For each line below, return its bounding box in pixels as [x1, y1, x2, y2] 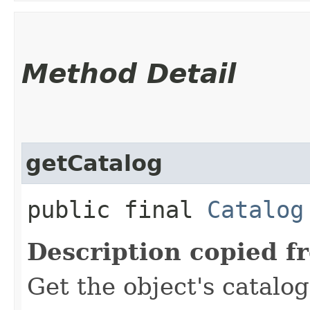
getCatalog [26, 150, 163, 176]
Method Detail [21, 57, 236, 89]
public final [27, 195, 207, 224]
